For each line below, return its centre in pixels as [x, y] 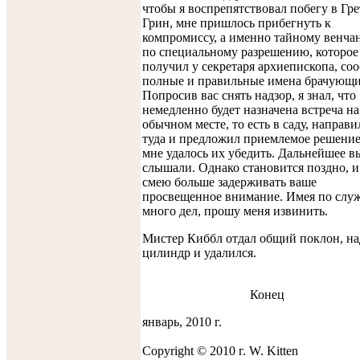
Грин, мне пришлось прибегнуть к [237, 22]
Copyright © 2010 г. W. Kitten [220, 350]
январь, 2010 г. [182, 321]
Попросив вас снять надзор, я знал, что [249, 95]
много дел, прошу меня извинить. [235, 211]
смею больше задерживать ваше [229, 182]
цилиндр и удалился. [199, 252]
